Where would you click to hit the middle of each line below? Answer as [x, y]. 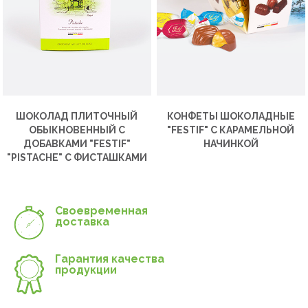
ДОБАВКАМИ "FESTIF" [77, 143]
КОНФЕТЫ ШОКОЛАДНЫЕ [231, 116]
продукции [86, 269]
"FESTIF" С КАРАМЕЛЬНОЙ [231, 130]
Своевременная [101, 210]
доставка [82, 221]
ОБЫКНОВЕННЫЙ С [77, 130]
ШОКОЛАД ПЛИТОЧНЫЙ [77, 116]
